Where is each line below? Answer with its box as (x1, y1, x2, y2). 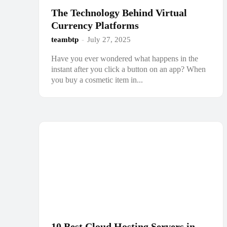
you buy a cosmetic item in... (51, 75, 143, 84)
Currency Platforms (51, 19, 139, 31)
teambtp (51, 35, 79, 44)
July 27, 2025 (87, 35, 131, 44)
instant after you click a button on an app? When (51, 64, 206, 73)
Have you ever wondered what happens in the (51, 54, 198, 63)
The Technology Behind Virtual (51, 7, 187, 18)
